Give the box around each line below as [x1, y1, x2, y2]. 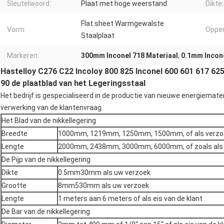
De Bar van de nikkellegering [1, 207, 90, 216]
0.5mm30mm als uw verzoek [58, 168, 150, 177]
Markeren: [7, 51, 39, 60]
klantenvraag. [59, 103, 103, 112]
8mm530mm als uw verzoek [58, 181, 149, 190]
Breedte [1, 129, 27, 138]
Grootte [1, 181, 26, 190]
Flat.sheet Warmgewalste [81, 19, 164, 28]
